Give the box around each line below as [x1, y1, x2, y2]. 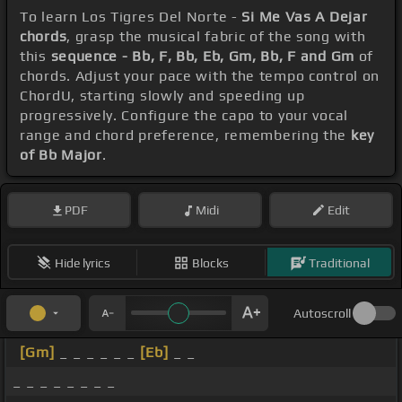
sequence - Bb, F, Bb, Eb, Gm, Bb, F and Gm [50, 48, 354, 66]
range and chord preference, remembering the [20, 127, 351, 144]
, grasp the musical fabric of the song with [66, 28, 366, 46]
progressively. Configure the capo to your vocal [20, 107, 348, 125]
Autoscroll [293, 306, 351, 321]
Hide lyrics [54, 255, 110, 270]
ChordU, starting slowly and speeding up [20, 87, 305, 105]
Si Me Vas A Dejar [241, 8, 368, 26]
